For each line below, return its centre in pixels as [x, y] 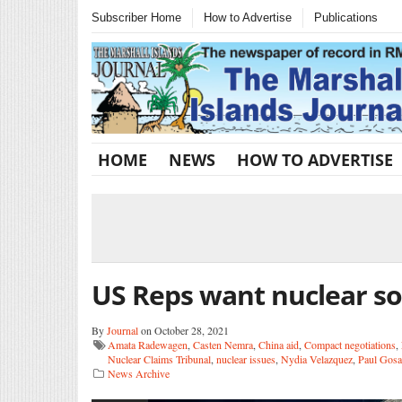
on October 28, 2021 [184, 330]
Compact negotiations [350, 344]
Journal [122, 330]
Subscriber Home [136, 17]
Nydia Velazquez [317, 358]
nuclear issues [246, 358]
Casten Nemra [223, 344]
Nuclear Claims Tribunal [159, 358]
